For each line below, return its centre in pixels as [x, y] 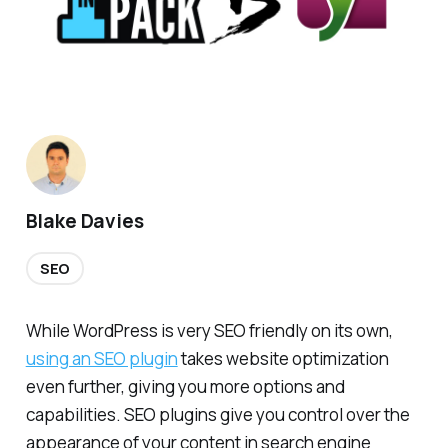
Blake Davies [84, 221]
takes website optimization [283, 359]
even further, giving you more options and [185, 387]
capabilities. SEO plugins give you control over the [217, 415]
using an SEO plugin [101, 359]
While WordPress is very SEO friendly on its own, [209, 331]
